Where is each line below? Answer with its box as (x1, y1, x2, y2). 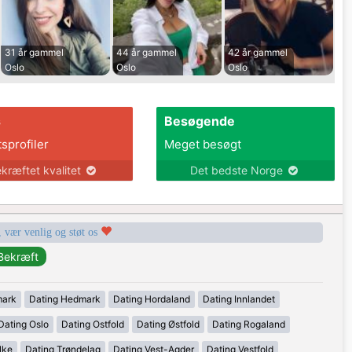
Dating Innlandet (202, 293, 275, 306)
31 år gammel (5, 46, 64, 59)
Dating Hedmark (28, 293, 101, 306)
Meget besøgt (163, 137, 241, 152)
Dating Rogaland (211, 318, 285, 331)
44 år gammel (116, 46, 177, 59)
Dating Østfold (136, 318, 200, 331)
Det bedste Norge (190, 163, 287, 178)
